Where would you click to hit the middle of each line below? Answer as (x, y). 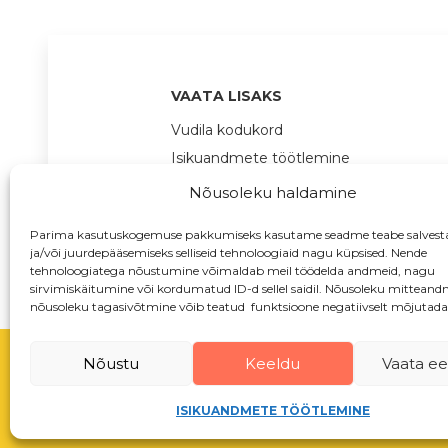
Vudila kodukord (227, 129)
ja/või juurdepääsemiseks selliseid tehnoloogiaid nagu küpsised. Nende (228, 252)
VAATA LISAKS (227, 95)
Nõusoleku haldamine (272, 192)
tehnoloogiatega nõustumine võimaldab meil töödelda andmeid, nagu (232, 270)
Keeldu (273, 363)
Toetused (204, 185)
